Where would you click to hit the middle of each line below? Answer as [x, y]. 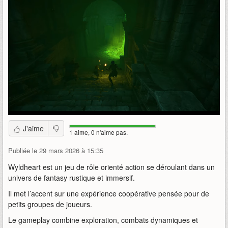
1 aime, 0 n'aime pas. [98, 132]
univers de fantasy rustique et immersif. [72, 178]
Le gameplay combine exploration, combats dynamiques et [103, 220]
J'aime [33, 129]
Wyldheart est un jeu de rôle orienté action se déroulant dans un [111, 167]
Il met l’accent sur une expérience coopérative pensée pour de [109, 194]
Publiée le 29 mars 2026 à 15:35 [56, 151]
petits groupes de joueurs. [51, 204]
